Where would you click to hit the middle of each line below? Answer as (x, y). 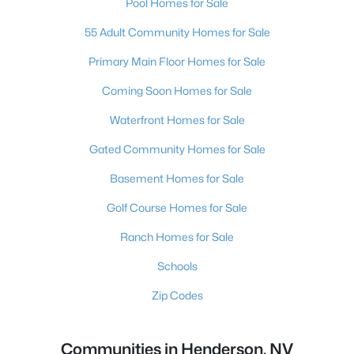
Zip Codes (177, 295)
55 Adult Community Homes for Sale (177, 32)
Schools (177, 266)
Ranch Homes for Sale (177, 237)
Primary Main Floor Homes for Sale (177, 61)
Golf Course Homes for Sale (177, 207)
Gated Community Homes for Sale (177, 149)
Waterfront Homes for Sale (177, 120)
